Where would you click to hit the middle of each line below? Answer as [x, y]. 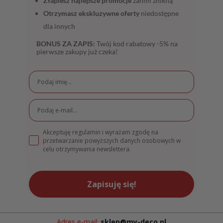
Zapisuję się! [111, 184]
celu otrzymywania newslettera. [87, 149]
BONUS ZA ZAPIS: [66, 44]
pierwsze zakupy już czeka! [77, 52]
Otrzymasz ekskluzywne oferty [92, 13]
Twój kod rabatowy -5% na [137, 44]
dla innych [59, 26]
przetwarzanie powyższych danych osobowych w [112, 141]
